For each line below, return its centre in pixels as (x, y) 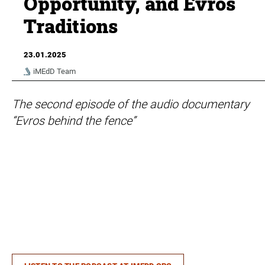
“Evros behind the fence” (74, 120)
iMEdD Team (54, 71)
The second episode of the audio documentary (131, 104)
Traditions (71, 26)
